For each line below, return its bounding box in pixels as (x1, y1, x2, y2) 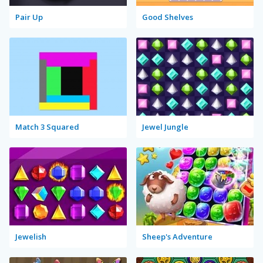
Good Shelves (142, 11, 193, 22)
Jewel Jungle (142, 121, 188, 132)
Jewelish (15, 231, 46, 242)
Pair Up (15, 11, 43, 22)
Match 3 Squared (15, 121, 79, 132)
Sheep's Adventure (142, 231, 213, 242)
